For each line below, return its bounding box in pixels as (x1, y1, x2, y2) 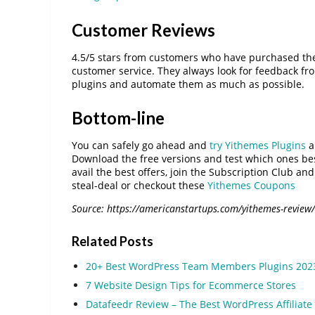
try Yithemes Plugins (210, 139, 306, 153)
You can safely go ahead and (72, 139, 210, 153)
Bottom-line (72, 108, 165, 129)
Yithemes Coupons (207, 179, 295, 193)
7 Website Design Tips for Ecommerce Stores (86, 278, 296, 292)
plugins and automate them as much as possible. (72, 77, 304, 91)
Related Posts (72, 233, 153, 249)
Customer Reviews (72, 19, 215, 40)
